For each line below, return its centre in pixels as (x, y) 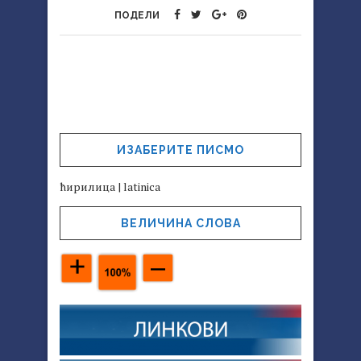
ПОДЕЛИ (137, 16)
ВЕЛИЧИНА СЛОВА (180, 224)
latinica (142, 187)
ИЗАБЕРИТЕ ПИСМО (180, 150)
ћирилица (87, 187)
